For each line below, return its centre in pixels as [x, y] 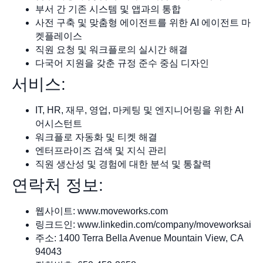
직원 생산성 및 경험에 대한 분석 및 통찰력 [123, 164]
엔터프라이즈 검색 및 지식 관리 [101, 150]
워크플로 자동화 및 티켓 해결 [96, 137]
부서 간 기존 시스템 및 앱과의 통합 [108, 9]
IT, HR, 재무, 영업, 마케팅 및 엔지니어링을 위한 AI [139, 110]
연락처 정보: [58, 185]
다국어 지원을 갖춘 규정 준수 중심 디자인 [122, 63]
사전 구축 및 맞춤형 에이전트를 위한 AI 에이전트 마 [143, 22]
